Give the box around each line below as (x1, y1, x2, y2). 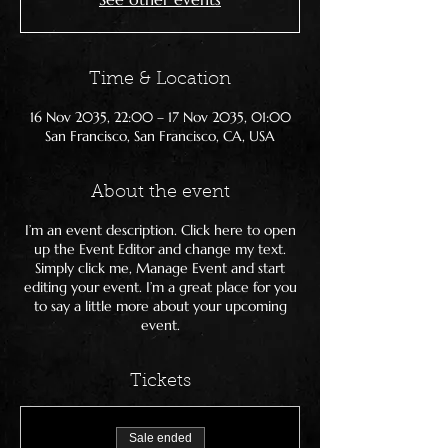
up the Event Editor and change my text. (34, 240, 286, 258)
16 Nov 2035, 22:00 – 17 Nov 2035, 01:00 (29, 108, 291, 126)
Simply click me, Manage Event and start (35, 259, 285, 277)
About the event (90, 184, 230, 202)
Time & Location (89, 71, 231, 89)
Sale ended (128, 431, 192, 445)
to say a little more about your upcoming (33, 297, 287, 315)
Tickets (129, 373, 191, 391)
